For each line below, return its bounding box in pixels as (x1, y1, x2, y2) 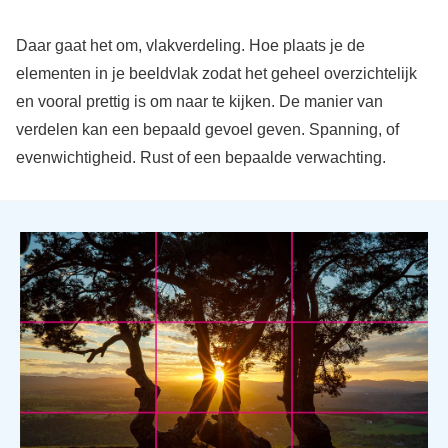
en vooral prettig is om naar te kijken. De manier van (15, 92, 383, 110)
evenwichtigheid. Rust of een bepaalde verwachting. (15, 148, 386, 166)
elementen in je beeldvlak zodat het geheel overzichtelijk (15, 64, 417, 82)
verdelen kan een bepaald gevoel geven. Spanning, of (15, 120, 399, 138)
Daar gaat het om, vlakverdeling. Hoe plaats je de (15, 36, 365, 54)
